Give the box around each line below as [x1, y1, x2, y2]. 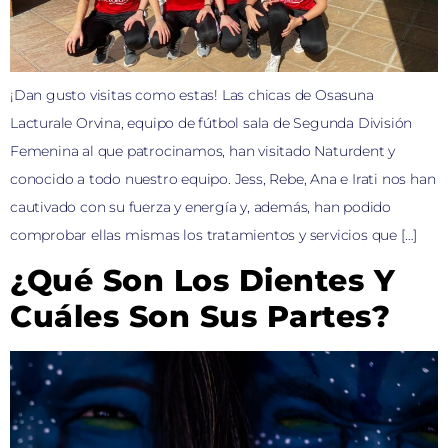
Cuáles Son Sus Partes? [10, 298, 390, 336]
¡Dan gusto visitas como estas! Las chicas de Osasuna [10, 86, 374, 104]
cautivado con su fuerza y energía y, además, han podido [10, 198, 391, 216]
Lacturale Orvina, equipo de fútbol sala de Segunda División [10, 114, 413, 132]
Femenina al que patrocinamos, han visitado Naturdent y [10, 142, 396, 160]
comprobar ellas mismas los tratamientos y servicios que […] [10, 226, 418, 244]
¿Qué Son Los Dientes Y [10, 262, 395, 300]
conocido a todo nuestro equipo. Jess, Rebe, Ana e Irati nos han [10, 170, 436, 188]
